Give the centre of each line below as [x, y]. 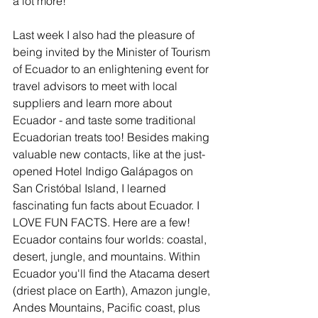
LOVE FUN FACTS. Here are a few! [103, 222]
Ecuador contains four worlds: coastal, [111, 239]
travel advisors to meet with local [97, 86]
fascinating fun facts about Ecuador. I [108, 205]
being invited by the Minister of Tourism [113, 52]
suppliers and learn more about [94, 103]
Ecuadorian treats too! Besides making [113, 137]
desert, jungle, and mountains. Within [108, 256]
